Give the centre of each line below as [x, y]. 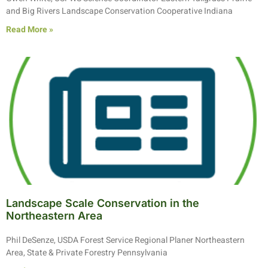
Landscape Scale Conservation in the [103, 203]
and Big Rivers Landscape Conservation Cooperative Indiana [119, 11]
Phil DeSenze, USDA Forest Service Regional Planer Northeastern [125, 240]
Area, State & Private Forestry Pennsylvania [87, 252]
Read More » [30, 29]
